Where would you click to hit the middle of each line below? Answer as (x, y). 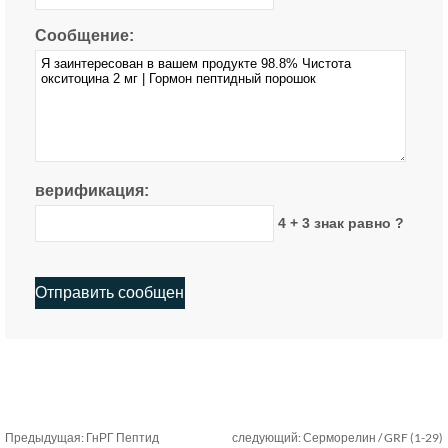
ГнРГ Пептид (122, 437)
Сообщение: (84, 35)
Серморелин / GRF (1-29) (373, 437)
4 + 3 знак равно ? (338, 223)
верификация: (92, 190)
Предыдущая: (45, 437)
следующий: (267, 437)
